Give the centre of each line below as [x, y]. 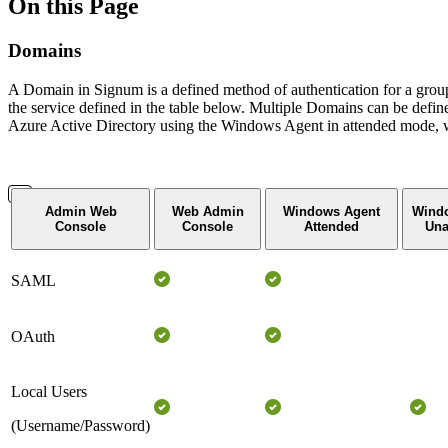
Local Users [49, 391]
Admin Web [80, 211]
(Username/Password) [80, 425]
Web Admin [207, 211]
